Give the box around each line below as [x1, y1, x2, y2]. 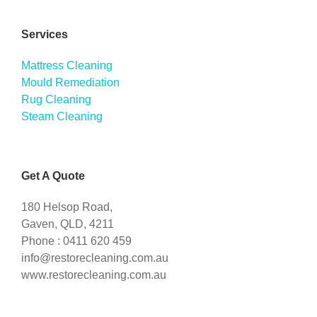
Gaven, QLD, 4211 [21, 217, 114, 230]
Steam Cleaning [21, 110, 103, 122]
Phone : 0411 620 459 [21, 234, 132, 247]
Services [21, 28, 68, 40]
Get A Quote [21, 169, 85, 182]
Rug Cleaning [21, 93, 91, 105]
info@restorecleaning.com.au [21, 251, 168, 264]
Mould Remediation [21, 76, 120, 88]
